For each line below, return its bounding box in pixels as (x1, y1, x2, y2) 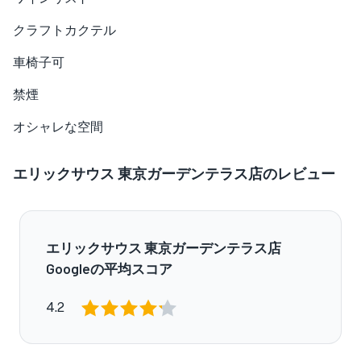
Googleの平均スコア (46, 260, 172, 276)
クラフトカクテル (13, 23, 116, 38)
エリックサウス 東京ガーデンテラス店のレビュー (13, 164, 335, 182)
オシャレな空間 (13, 119, 103, 135)
